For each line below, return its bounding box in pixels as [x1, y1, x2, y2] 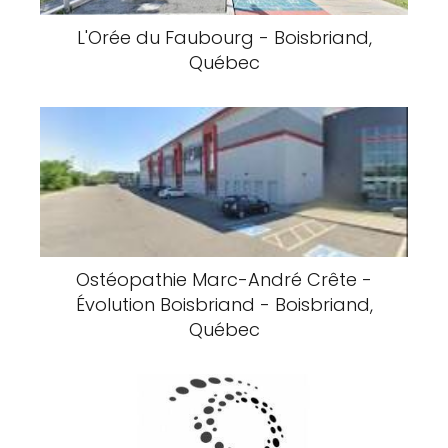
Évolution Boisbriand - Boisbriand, [75, 292, 373, 317]
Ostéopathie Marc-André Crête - [76, 267, 372, 292]
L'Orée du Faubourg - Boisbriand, [76, 25, 372, 50]
